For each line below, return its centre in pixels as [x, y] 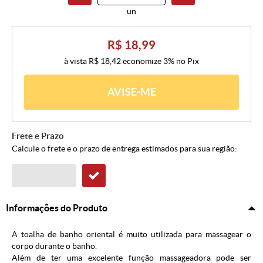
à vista [76, 61]
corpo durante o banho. [54, 246]
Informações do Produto [57, 208]
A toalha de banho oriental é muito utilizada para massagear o [131, 235]
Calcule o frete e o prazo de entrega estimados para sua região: [124, 149]
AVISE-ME [131, 92]
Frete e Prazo [38, 136]
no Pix [188, 61]
